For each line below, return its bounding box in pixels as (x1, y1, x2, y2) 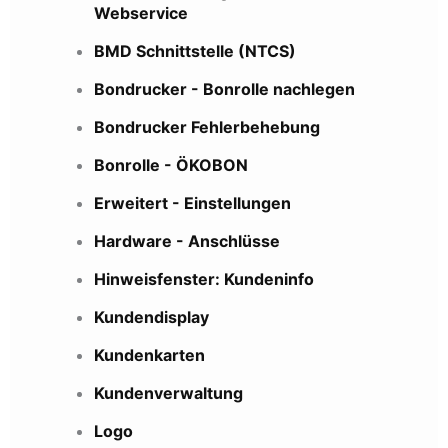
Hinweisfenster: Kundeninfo (94, 269, 314, 290)
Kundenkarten (94, 345, 205, 366)
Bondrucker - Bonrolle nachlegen (94, 79, 355, 100)
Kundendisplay (94, 307, 209, 328)
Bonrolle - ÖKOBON (94, 155, 248, 176)
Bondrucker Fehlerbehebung (94, 117, 320, 138)
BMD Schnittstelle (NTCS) (94, 41, 296, 62)
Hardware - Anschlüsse (94, 231, 280, 252)
